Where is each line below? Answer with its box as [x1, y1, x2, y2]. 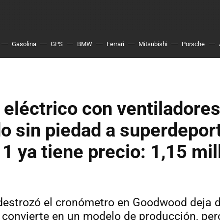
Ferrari [107, 40, 124, 48]
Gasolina [12, 40, 36, 48]
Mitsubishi [138, 40, 167, 48]
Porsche [182, 40, 205, 48]
